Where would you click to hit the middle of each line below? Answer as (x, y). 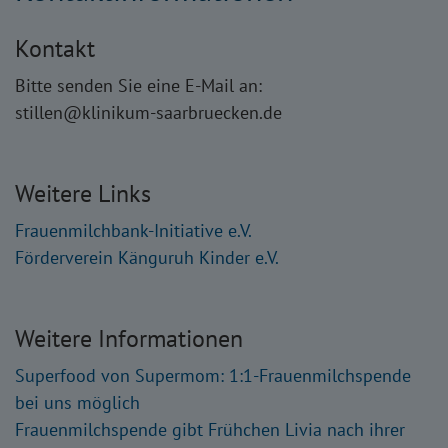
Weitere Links (83, 193)
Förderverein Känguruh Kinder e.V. (149, 257)
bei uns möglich (77, 402)
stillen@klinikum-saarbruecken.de (148, 112)
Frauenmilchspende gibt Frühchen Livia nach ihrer (210, 429)
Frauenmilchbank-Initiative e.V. (133, 230)
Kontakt (55, 48)
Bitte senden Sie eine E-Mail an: (141, 85)
